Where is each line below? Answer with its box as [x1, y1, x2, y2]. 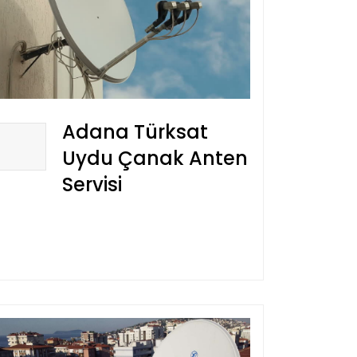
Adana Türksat [62, 119, 208, 146]
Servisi [62, 171, 122, 198]
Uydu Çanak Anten [62, 145, 248, 172]
